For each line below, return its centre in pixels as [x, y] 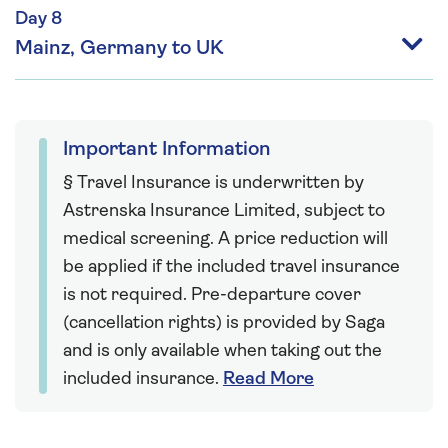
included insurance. [143, 379]
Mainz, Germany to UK [119, 48]
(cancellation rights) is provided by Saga [224, 323]
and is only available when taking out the [222, 351]
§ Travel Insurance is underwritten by [213, 183]
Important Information [167, 149]
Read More [268, 379]
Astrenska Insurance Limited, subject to [224, 211]
